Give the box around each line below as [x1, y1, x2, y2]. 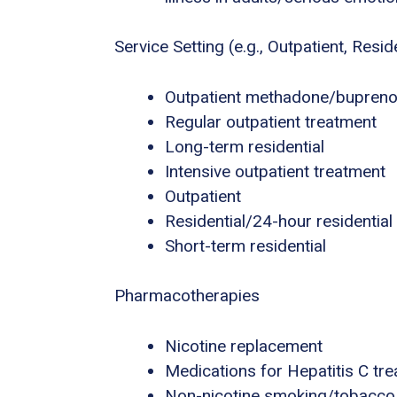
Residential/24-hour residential [165, 210, 393, 231]
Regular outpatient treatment [165, 111, 377, 132]
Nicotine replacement [165, 335, 323, 356]
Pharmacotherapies [114, 285, 260, 307]
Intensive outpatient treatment [165, 160, 385, 182]
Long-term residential [165, 136, 324, 157]
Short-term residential [165, 235, 326, 256]
